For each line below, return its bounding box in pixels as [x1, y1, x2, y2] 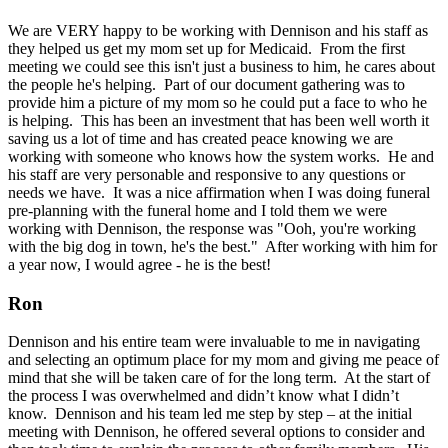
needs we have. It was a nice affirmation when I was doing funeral [8, 184, 430, 201]
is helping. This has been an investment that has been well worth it [8, 112, 429, 129]
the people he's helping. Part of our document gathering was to [8, 76, 405, 93]
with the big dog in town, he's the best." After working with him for [8, 238, 437, 255]
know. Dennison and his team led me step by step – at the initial [8, 405, 412, 423]
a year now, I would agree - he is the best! [8, 256, 275, 273]
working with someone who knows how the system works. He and [8, 148, 434, 165]
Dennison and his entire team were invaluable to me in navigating [8, 333, 420, 351]
